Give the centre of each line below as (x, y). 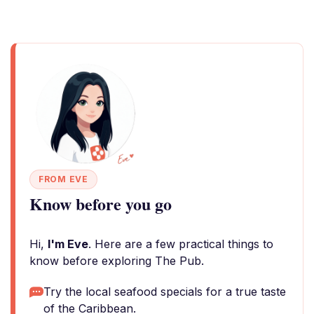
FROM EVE (63, 179)
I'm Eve (68, 244)
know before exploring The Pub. (117, 261)
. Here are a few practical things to (181, 244)
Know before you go (101, 204)
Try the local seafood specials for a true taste (165, 292)
